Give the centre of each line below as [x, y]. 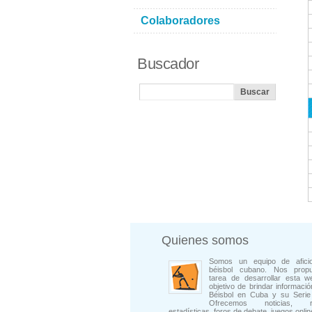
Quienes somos [205, 240]
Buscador [168, 64]
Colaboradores [180, 21]
